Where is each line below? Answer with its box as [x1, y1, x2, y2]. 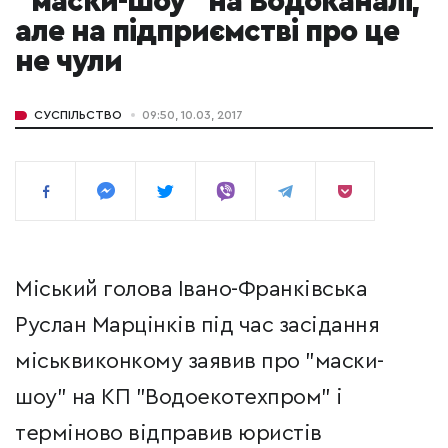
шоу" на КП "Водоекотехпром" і [15, 386, 343, 409]
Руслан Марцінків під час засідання [15, 314, 379, 337]
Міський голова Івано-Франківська [15, 278, 367, 301]
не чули [15, 47, 122, 78]
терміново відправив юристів [15, 422, 322, 445]
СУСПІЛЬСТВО [34, 109, 122, 122]
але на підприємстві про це [15, 17, 399, 48]
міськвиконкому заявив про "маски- [15, 350, 384, 373]
